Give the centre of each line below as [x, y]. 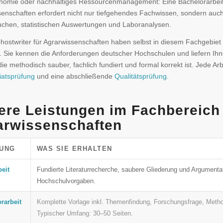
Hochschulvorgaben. [66, 181]
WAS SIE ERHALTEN [74, 148]
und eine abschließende [74, 76]
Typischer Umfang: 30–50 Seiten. [85, 213]
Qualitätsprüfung [140, 76]
